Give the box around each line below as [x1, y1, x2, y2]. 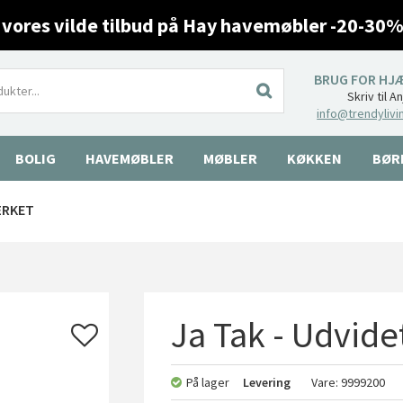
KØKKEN [287, 149, 343, 167]
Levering [243, 374, 291, 390]
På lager [186, 374, 230, 390]
